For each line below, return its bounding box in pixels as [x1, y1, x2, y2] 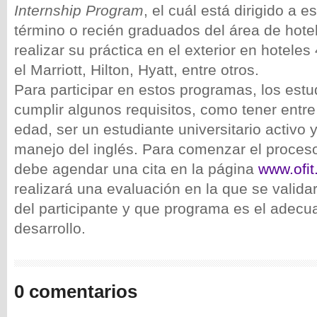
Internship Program [14, 2, 144, 18]
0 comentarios [14, 281, 137, 302]
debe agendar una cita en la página [14, 161, 258, 177]
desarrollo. [14, 220, 86, 236]
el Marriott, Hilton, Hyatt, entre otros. [14, 62, 263, 78]
